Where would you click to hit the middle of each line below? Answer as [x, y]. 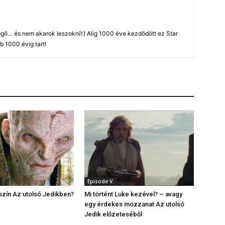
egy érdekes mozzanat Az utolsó [134, 204]
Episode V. [101, 182]
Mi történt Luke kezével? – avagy [133, 194]
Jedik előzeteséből [113, 214]
